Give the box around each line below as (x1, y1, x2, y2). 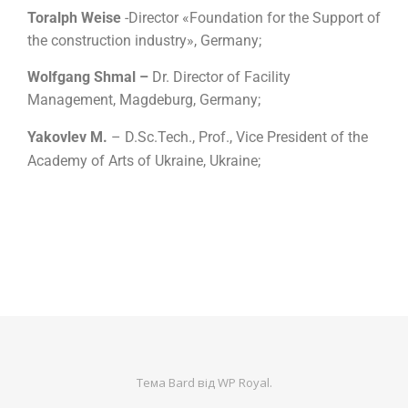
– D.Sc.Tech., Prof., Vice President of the (107, 128, 368, 147)
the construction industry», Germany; (27, 32, 261, 50)
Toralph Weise (27, 9, 125, 27)
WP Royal (217, 374, 270, 392)
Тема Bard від (136, 374, 218, 392)
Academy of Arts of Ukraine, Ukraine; (27, 152, 260, 170)
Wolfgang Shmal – (27, 68, 152, 87)
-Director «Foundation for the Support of (125, 9, 381, 27)
